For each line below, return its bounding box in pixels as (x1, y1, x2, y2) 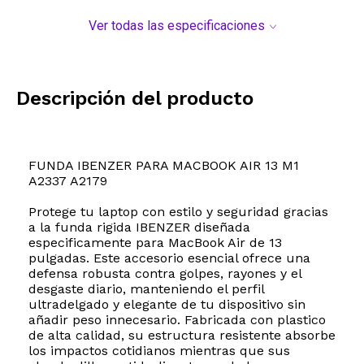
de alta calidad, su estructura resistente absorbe (28, 327, 336, 344)
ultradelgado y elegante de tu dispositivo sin (28, 297, 305, 313)
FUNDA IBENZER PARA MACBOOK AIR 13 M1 (28, 158, 299, 174)
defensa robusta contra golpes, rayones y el (28, 266, 301, 282)
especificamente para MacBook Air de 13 (28, 235, 282, 251)
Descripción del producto (16, 87, 253, 110)
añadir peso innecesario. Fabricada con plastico (28, 312, 326, 328)
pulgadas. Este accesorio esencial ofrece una (28, 250, 310, 266)
